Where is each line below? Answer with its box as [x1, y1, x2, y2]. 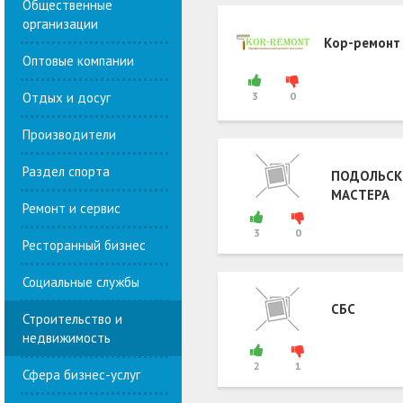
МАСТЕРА [330, 185, 390, 203]
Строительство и [22, 309, 122, 327]
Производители [22, 125, 116, 143]
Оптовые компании [22, 51, 134, 69]
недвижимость [22, 328, 111, 346]
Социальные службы [22, 273, 139, 291]
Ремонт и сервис [22, 199, 121, 217]
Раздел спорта [22, 162, 110, 180]
